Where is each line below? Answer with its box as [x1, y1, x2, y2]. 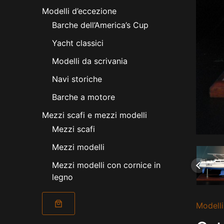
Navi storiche [52, 74, 102, 84]
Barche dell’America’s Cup [52, 20, 148, 30]
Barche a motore [52, 92, 115, 102]
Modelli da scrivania [52, 56, 127, 66]
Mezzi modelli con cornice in [52, 160, 160, 170]
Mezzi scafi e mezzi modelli [42, 110, 147, 120]
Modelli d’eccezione [42, 6, 116, 16]
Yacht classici [52, 38, 103, 48]
